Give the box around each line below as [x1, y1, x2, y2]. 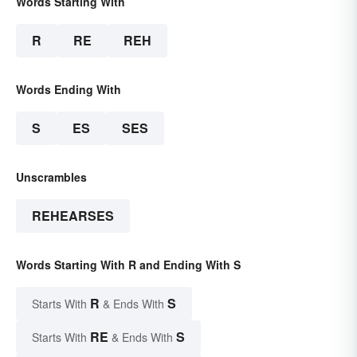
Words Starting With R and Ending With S [16, 256, 241, 273]
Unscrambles [16, 168, 87, 185]
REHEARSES [32, 206, 114, 225]
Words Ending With [16, 80, 121, 97]
